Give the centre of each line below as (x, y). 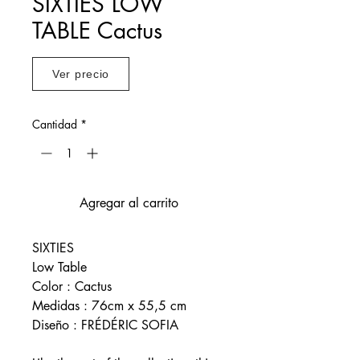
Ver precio (81, 74)
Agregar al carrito (129, 202)
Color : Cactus (74, 286)
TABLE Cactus (97, 30)
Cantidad (55, 124)
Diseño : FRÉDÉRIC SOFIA (105, 325)
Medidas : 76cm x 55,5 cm (109, 305)
